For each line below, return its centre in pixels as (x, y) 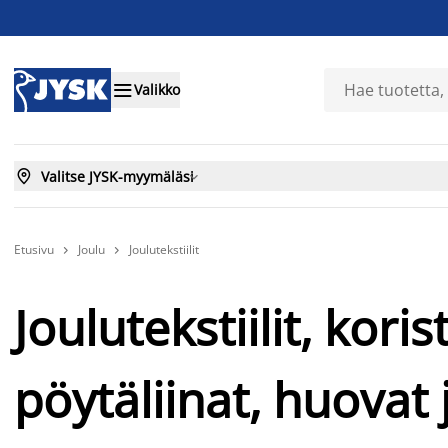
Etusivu (34, 249)
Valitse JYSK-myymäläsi (117, 176)
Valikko (157, 90)
